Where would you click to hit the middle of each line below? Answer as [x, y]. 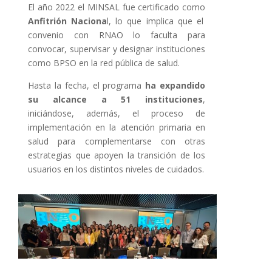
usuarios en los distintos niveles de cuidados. [116, 169]
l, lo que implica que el [155, 21]
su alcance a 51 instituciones [115, 100]
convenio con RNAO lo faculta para [117, 35]
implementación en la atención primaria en [117, 127]
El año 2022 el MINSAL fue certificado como [117, 7]
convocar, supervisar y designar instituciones [117, 49]
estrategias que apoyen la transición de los [117, 155]
